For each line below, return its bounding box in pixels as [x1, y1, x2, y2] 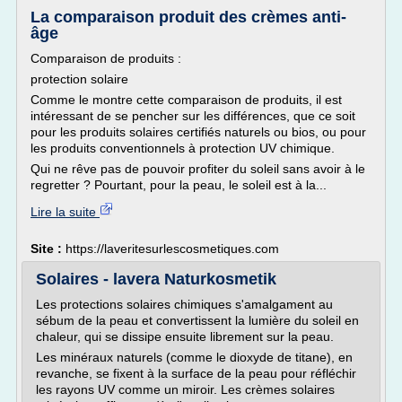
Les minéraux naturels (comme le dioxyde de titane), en [36, 350, 353, 364]
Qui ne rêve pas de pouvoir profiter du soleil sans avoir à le [31, 162, 365, 176]
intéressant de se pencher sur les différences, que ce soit [31, 109, 355, 123]
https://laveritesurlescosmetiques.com [66, 241, 279, 256]
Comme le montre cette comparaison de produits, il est [31, 92, 342, 107]
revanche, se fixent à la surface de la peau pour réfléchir [36, 366, 356, 380]
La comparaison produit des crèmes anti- [31, 8, 346, 26]
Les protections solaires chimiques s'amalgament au [36, 297, 333, 311]
